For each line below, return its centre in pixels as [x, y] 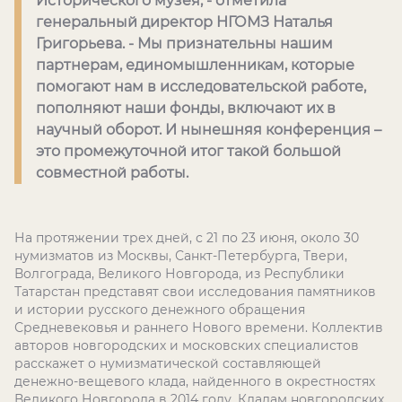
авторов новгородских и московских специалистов [187, 345]
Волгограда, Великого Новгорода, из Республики [179, 274]
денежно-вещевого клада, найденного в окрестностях [195, 381]
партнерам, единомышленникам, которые [195, 65]
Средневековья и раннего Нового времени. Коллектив [199, 328]
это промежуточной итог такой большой [188, 151]
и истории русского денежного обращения [160, 310]
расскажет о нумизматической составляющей [168, 363]
